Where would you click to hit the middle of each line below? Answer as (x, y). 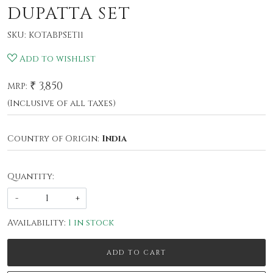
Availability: (37, 223)
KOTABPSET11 (56, 35)
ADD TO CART (136, 253)
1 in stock (91, 223)
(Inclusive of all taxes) (62, 104)
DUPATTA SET (69, 14)
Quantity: (31, 177)
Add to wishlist (58, 59)
